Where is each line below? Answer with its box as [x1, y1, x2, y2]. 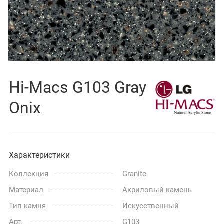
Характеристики [9, 150, 70, 160]
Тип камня [9, 201, 46, 211]
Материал [9, 185, 43, 195]
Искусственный [122, 201, 179, 211]
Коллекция [9, 169, 48, 179]
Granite [122, 169, 146, 179]
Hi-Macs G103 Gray [9, 78, 146, 97]
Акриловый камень [122, 185, 192, 195]
